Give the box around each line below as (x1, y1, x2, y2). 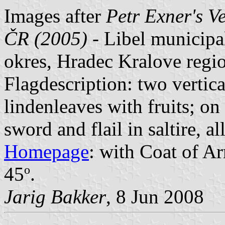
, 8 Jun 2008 (106, 185, 204, 207)
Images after (4, 5, 106, 27)
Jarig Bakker (4, 185, 106, 207)
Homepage (4, 140, 89, 162)
